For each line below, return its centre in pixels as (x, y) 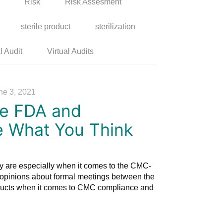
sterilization (115, 26)
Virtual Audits (70, 51)
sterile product (45, 26)
